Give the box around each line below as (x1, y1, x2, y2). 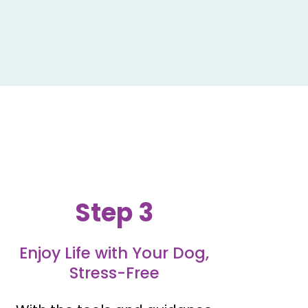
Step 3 (75, 195, 153, 231)
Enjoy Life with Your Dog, (19, 242, 209, 265)
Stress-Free (69, 262, 159, 285)
